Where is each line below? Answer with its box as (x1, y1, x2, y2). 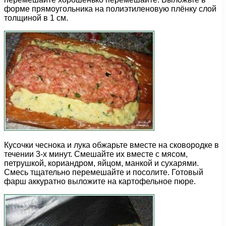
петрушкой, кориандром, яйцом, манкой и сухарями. (4, 159, 199, 168)
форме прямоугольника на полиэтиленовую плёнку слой (4, 5, 216, 14)
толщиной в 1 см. (4, 14, 68, 23)
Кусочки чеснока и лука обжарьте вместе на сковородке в (4, 141, 219, 150)
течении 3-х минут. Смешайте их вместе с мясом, (4, 150, 188, 159)
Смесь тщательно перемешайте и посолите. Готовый (4, 168, 203, 177)
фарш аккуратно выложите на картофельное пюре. (4, 177, 196, 186)
